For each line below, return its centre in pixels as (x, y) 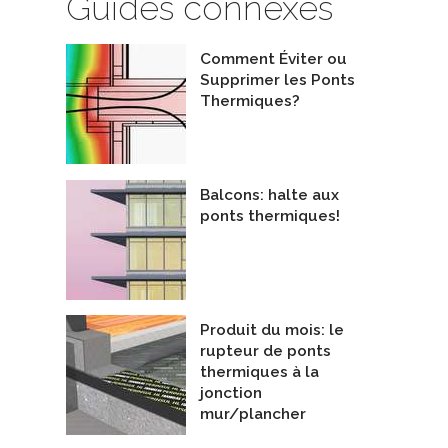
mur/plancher (253, 414)
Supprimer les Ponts (277, 80)
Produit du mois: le (272, 330)
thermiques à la (259, 372)
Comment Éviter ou (273, 59)
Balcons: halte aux (269, 194)
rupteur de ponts (265, 351)
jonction (231, 393)
